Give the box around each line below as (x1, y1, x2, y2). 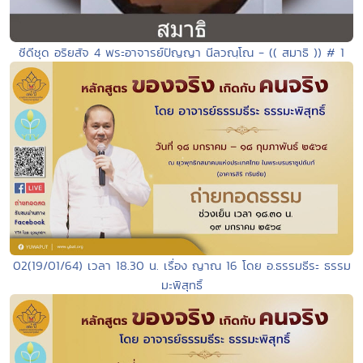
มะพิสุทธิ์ (160, 275, 203, 293)
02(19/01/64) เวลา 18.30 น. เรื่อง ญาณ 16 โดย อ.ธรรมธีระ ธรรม (12, 256, 351, 274)
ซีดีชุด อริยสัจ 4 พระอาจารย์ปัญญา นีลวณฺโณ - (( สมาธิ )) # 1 (19, 44, 344, 62)
